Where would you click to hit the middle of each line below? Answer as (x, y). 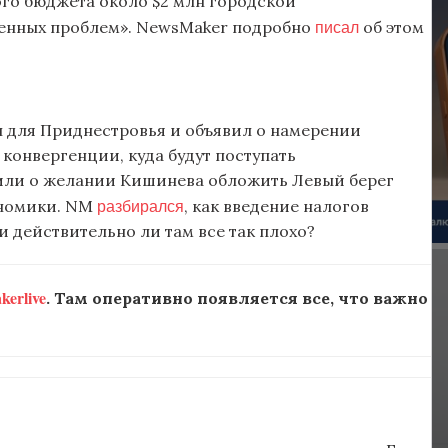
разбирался (140, 206)
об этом (391, 26)
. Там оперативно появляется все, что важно (237, 298)
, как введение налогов (276, 206)
